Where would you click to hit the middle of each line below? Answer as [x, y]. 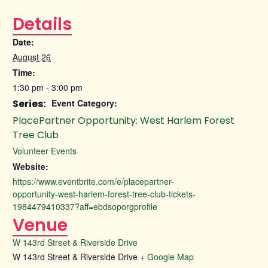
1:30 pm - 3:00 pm [48, 88]
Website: [31, 167]
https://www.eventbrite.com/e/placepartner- [93, 182]
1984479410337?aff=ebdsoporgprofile [85, 207]
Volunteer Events [45, 151]
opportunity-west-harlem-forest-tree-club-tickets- [104, 194]
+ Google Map [167, 257]
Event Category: [84, 103]
